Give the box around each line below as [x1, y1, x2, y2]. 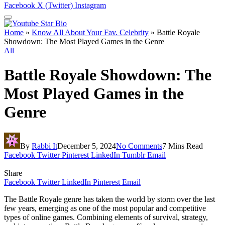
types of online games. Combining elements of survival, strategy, [4, 212, 208, 221]
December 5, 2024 [57, 141, 116, 150]
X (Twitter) [37, 1, 73, 10]
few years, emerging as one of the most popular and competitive [4, 203, 206, 212]
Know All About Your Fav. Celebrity [32, 28, 149, 37]
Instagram [75, 1, 106, 10]
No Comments [116, 141, 162, 150]
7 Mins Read [162, 141, 203, 150]
